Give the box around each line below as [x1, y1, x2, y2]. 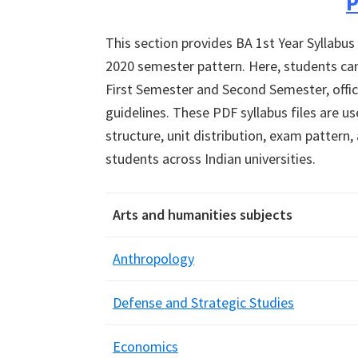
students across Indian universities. [105, 149, 316, 168]
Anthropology [113, 249, 194, 268]
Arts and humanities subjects [113, 205, 292, 224]
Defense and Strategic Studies [113, 293, 294, 312]
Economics [113, 337, 178, 356]
